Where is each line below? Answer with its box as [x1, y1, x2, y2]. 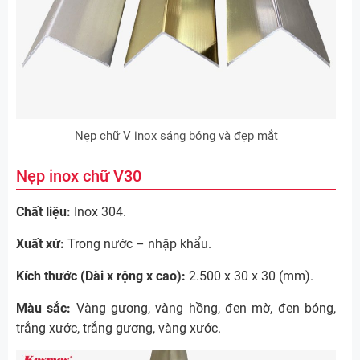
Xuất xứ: [16, 235, 64, 252]
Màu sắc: [16, 300, 72, 316]
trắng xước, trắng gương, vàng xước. [16, 320, 221, 336]
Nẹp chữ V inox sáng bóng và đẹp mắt [74, 128, 278, 143]
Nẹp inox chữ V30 [16, 166, 141, 186]
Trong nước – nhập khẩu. [64, 235, 211, 252]
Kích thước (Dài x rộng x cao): [16, 268, 186, 284]
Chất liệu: [16, 203, 71, 219]
